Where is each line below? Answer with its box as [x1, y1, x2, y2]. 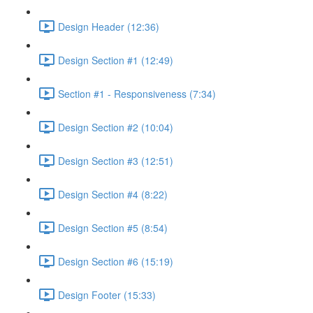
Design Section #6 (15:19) [58, 254, 173, 268]
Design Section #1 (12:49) [58, 52, 173, 67]
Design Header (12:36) [58, 19, 159, 34]
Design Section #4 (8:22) [58, 187, 168, 201]
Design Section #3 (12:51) [58, 153, 173, 168]
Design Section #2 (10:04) [58, 119, 173, 134]
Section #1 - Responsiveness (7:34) [58, 86, 216, 101]
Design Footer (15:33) [58, 287, 156, 302]
